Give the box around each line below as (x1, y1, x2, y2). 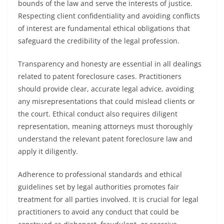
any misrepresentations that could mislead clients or (18, 96, 195, 106)
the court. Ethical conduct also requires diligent (18, 109, 177, 118)
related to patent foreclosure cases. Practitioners (18, 71, 181, 81)
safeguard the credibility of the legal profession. (18, 36, 179, 45)
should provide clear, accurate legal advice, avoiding (18, 84, 194, 93)
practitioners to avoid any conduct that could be (18, 207, 179, 216)
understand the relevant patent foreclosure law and (18, 134, 192, 143)
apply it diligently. (18, 146, 78, 156)
